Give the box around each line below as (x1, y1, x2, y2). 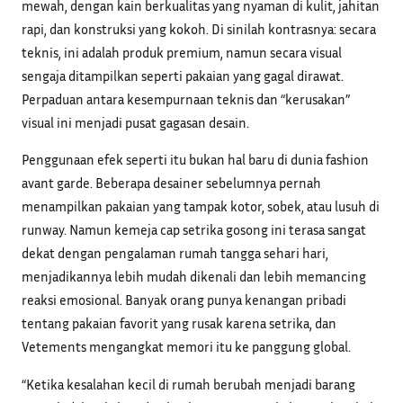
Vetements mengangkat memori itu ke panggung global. (22, 338, 351, 355)
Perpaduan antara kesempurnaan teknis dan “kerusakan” (22, 91, 350, 108)
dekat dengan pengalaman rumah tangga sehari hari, (22, 245, 328, 262)
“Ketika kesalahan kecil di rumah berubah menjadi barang (22, 375, 355, 392)
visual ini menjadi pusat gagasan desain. (22, 114, 249, 131)
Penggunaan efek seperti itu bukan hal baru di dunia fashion (22, 151, 369, 168)
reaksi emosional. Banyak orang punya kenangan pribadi (22, 291, 346, 309)
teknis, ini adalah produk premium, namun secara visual (22, 44, 342, 61)
